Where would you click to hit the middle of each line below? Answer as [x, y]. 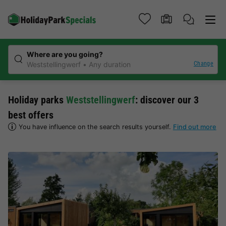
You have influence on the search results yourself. [96, 127]
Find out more [194, 127]
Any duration [110, 64]
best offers [31, 115]
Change [203, 63]
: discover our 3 [167, 100]
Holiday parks [37, 100]
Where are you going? [65, 54]
